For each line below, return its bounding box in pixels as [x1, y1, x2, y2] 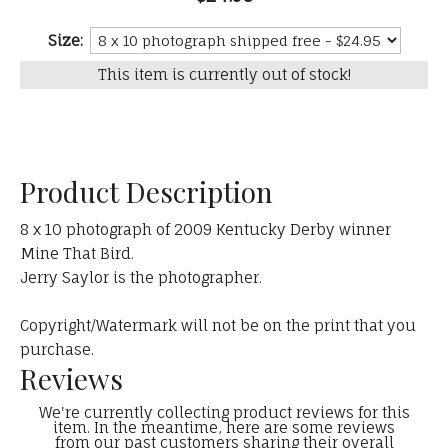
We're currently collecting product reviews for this [38, 403, 410, 423]
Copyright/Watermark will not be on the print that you [20, 316, 416, 336]
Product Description [20, 173, 273, 211]
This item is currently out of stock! [97, 65, 351, 85]
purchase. [20, 340, 94, 360]
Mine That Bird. [20, 244, 134, 264]
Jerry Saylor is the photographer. [20, 268, 262, 288]
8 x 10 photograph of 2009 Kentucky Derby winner [20, 220, 391, 240]
